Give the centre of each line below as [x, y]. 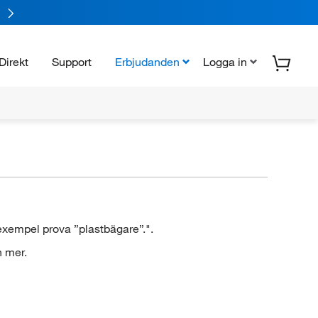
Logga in [225, 61]
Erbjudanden [147, 61]
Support [72, 61]
